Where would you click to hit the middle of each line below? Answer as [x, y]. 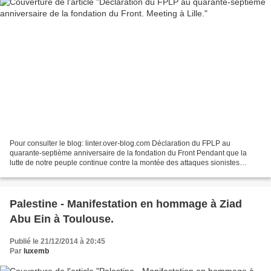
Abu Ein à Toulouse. [62, 219]
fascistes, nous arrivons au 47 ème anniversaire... [91, 173]
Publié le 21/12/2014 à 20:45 [57, 242]
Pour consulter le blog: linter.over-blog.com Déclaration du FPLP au [120, 144]
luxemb [36, 251]
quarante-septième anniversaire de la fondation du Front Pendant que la [128, 153]
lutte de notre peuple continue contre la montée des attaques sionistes [125, 163]
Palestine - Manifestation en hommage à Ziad [126, 204]
